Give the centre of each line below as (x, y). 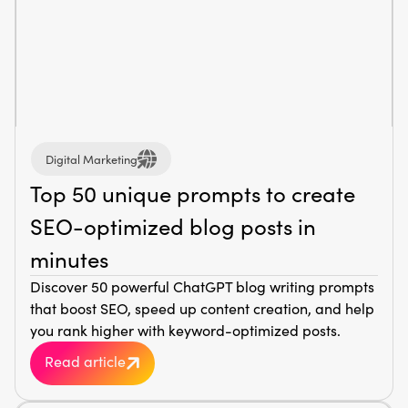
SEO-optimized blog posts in (173, 226)
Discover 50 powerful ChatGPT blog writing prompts (202, 286)
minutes (69, 259)
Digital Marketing (92, 158)
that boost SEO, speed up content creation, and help (202, 308)
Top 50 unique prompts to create (193, 193)
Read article (85, 362)
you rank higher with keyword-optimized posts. (185, 330)
